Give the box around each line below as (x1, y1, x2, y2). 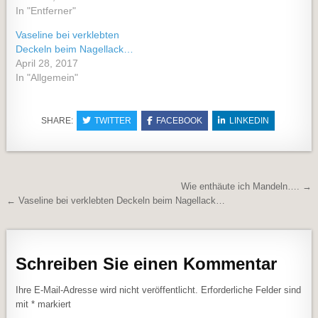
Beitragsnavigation (6, 177, 187, 199)
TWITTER (94, 116, 131, 126)
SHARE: (40, 116, 75, 126)
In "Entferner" (16, 5, 77, 16)
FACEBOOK (155, 116, 202, 126)
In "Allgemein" (16, 72, 79, 83)
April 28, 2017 (16, 57, 79, 69)
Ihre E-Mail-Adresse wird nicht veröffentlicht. (16, 284, 199, 295)
